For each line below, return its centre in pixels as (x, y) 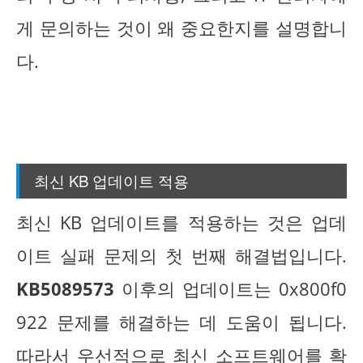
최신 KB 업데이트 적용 (111, 180)
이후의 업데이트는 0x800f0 (231, 289)
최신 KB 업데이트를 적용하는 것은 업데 (181, 223)
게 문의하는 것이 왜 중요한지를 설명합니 (181, 28)
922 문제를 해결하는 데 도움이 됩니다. (181, 322)
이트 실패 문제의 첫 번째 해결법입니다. (181, 256)
